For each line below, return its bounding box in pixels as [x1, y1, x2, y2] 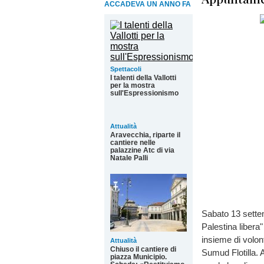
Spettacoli [110, 65, 141, 72]
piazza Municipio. [110, 253, 167, 261]
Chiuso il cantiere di [110, 245, 176, 253]
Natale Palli [110, 154, 148, 162]
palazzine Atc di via [110, 146, 174, 154]
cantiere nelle [110, 138, 156, 147]
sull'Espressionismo [110, 89, 179, 97]
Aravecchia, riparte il [110, 131, 180, 139]
